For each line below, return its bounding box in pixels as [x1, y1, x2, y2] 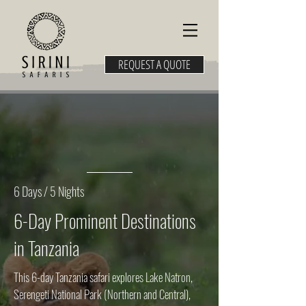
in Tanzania [14, 234, 79, 262]
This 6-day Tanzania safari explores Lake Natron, [14, 268, 193, 286]
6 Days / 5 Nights [14, 182, 84, 200]
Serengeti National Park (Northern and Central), [14, 286, 191, 303]
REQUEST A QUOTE [118, 56, 191, 72]
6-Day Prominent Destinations [14, 207, 196, 234]
